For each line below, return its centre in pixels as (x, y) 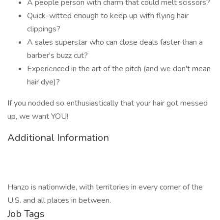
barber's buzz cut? (57, 55)
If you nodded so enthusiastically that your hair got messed (108, 103)
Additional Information (58, 138)
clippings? (44, 29)
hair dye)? (43, 82)
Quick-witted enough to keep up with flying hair (108, 16)
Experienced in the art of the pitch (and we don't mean (119, 69)
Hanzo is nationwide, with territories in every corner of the (105, 187)
